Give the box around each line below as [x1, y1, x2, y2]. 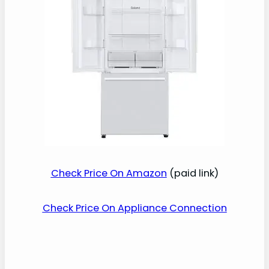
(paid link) [166, 166, 219, 180]
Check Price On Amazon [50, 166, 167, 180]
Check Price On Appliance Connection [42, 201, 227, 216]
